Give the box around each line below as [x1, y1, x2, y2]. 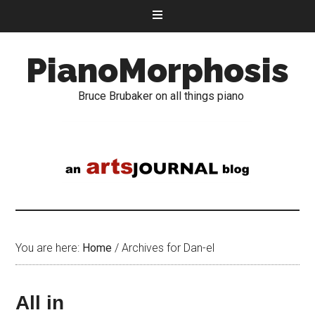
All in [15, 292, 65, 314]
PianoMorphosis [26, 51, 289, 90]
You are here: [15, 241, 83, 255]
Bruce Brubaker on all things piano [78, 89, 244, 103]
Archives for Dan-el [119, 241, 215, 255]
